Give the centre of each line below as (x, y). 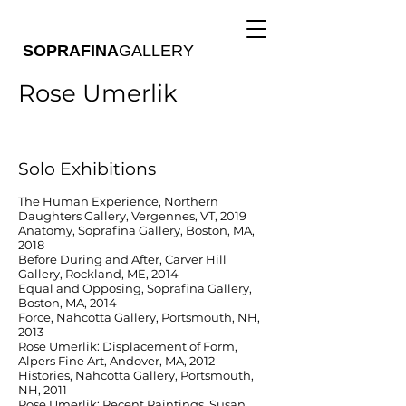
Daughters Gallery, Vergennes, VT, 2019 (132, 216)
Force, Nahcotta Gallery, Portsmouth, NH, (139, 317)
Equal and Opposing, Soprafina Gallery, (135, 288)
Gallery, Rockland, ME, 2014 (98, 274)
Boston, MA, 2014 (68, 303)
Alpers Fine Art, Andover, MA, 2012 (116, 361)
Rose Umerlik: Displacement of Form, (128, 346)
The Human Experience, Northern (118, 201)
